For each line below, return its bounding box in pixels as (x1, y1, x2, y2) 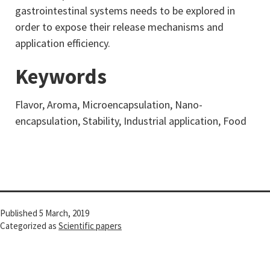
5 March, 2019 (39, 207, 89, 219)
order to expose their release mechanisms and (15, 20, 224, 34)
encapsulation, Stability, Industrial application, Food (15, 114, 246, 128)
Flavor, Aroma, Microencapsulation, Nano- (15, 98, 202, 111)
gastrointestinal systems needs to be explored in (15, 4, 235, 17)
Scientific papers (58, 220, 122, 231)
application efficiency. (15, 36, 110, 50)
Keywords (15, 63, 107, 90)
